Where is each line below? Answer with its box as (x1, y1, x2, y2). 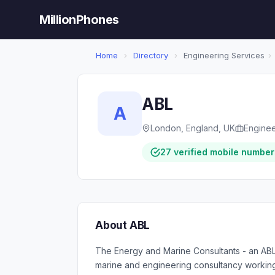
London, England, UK (150, 123, 235, 133)
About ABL (95, 219, 150, 231)
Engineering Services (181, 50, 265, 60)
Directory (133, 50, 168, 60)
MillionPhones (39, 12, 119, 27)
